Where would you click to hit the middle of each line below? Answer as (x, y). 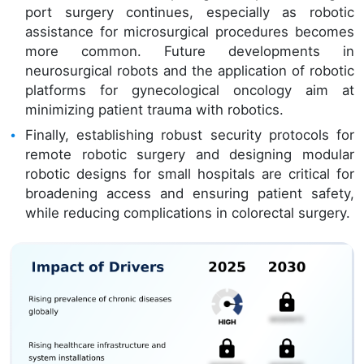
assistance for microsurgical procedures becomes (190, 31)
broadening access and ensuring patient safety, (190, 193)
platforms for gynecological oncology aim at (190, 90)
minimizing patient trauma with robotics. (155, 109)
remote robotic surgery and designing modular (190, 154)
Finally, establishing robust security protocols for (190, 134)
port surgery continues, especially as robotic (190, 12)
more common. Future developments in (190, 51)
